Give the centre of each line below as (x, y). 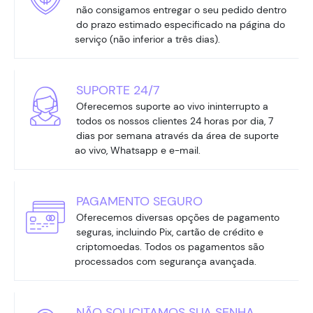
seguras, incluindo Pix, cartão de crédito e (170, 232)
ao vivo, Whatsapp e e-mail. (138, 150)
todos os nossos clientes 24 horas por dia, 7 (175, 121)
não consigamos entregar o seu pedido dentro (181, 9)
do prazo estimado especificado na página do (181, 24)
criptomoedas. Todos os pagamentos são (170, 246)
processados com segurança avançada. (166, 261)
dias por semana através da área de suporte (177, 135)
